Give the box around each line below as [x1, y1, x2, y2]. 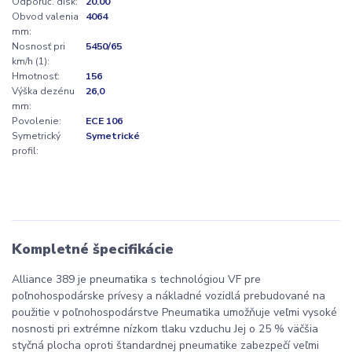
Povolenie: [12, 114, 61, 127]
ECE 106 [86, 114, 123, 127]
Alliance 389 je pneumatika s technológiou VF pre [12, 272, 261, 288]
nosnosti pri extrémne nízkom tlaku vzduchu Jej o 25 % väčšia [12, 321, 318, 337]
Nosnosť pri [12, 39, 65, 53]
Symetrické [86, 129, 140, 142]
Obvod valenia [12, 9, 79, 23]
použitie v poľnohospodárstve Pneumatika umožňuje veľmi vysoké [12, 305, 337, 321]
